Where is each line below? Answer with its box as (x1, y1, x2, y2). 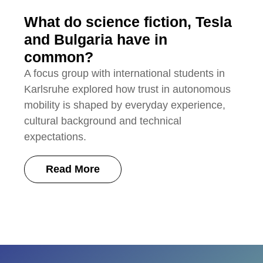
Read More (46, 163, 100, 176)
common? (24, 49, 94, 66)
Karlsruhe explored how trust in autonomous (24, 83, 231, 96)
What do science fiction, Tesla (24, 14, 232, 31)
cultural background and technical (24, 115, 182, 127)
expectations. (24, 131, 87, 143)
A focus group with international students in (24, 68, 225, 80)
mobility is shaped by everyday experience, (24, 99, 226, 112)
